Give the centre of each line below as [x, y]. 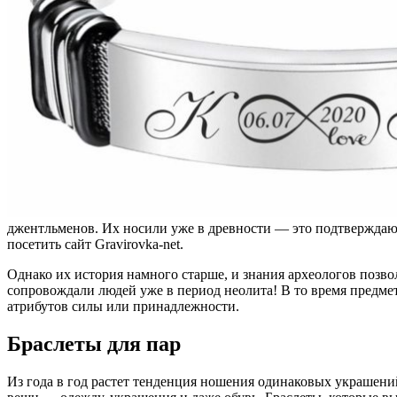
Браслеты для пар [94, 343]
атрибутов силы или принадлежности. [123, 306]
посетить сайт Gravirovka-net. [95, 244]
